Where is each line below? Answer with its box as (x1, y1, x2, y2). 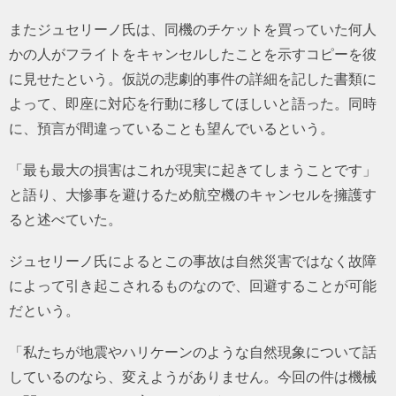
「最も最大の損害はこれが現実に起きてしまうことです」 (9, 159, 377, 179)
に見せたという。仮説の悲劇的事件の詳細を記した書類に (9, 68, 377, 88)
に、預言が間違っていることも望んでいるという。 (9, 118, 334, 138)
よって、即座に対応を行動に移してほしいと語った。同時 (9, 93, 377, 113)
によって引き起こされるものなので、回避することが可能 (9, 276, 377, 296)
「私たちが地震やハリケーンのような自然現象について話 (9, 342, 377, 362)
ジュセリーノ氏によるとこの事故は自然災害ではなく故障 (9, 251, 377, 271)
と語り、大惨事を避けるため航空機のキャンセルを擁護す (9, 184, 377, 204)
